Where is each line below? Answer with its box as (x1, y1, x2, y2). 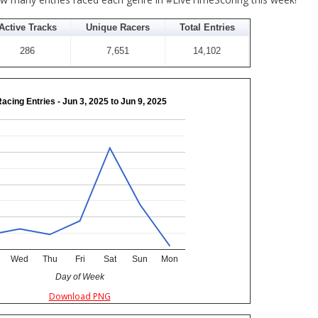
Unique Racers (86, 22, 150, 33)
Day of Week (55, 272, 106, 283)
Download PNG (48, 290, 111, 303)
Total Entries (179, 22, 235, 33)
